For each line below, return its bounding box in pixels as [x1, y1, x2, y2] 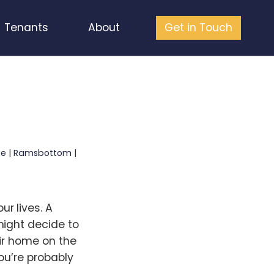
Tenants [4, 20, 48, 35]
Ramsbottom [13, 147, 72, 160]
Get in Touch [165, 20, 233, 35]
